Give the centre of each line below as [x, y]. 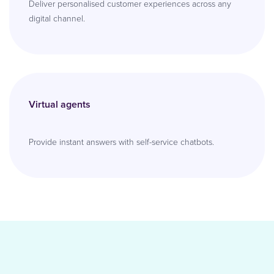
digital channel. [57, 19]
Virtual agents [60, 105]
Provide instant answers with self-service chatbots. [121, 143]
